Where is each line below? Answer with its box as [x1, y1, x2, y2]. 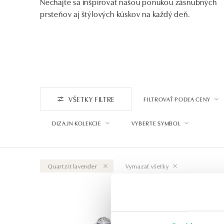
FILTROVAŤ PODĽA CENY [143, 94, 211, 103]
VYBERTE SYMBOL [131, 118, 181, 127]
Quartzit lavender [48, 161, 97, 170]
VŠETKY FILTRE [68, 94, 115, 104]
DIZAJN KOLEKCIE [52, 118, 101, 127]
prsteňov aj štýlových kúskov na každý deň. [40, 7, 190, 19]
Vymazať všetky [125, 161, 169, 170]
